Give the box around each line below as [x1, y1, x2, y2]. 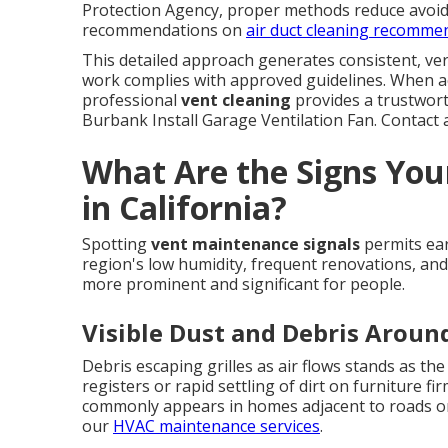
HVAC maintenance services [113, 414, 320, 437]
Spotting [82, 232, 151, 255]
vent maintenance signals [151, 232, 360, 255]
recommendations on [82, 18, 246, 41]
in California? [82, 185, 287, 229]
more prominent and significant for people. [82, 272, 405, 295]
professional [82, 88, 181, 111]
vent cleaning [181, 88, 291, 111]
